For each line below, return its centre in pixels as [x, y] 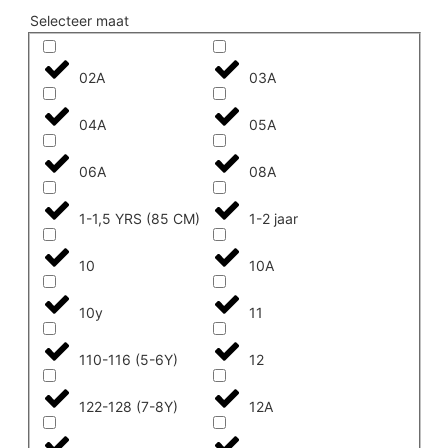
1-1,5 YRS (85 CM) [139, 218]
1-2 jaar [274, 218]
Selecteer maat [79, 20]
